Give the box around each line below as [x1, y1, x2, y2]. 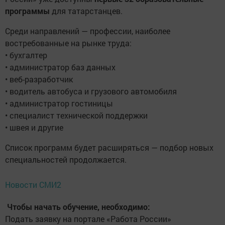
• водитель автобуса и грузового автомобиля [5, 86, 177, 96]
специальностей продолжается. [5, 154, 127, 165]
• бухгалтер [5, 50, 47, 60]
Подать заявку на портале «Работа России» [5, 213, 171, 224]
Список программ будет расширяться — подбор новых [5, 142, 213, 153]
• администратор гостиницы [5, 98, 113, 108]
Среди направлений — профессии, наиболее [5, 26, 170, 36]
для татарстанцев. [50, 6, 123, 16]
